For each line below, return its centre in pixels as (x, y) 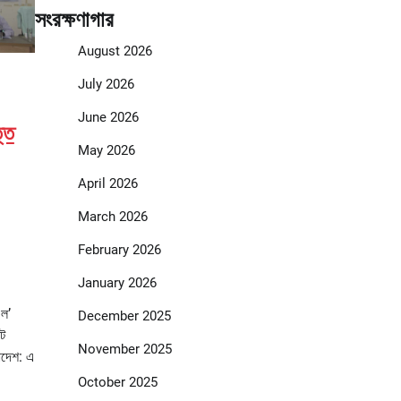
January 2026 (117, 283)
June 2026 (108, 118)
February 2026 (119, 250)
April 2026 (107, 184)
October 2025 (117, 383)
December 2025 (124, 316)
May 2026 (106, 151)
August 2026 (115, 51)
